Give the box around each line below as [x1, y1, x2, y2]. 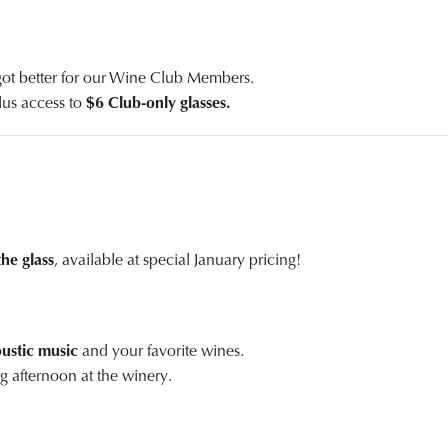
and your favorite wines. [78, 340, 244, 362]
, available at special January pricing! [54, 249, 301, 271]
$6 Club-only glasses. [86, 92, 230, 114]
